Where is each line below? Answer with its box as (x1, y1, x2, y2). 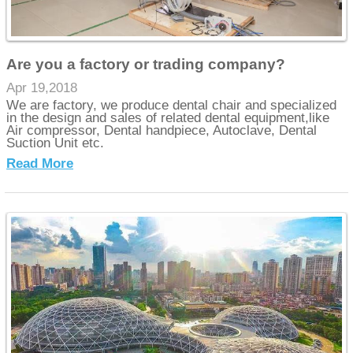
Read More (6, 156, 74, 172)
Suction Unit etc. (6, 136, 105, 151)
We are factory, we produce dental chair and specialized (6, 98, 337, 113)
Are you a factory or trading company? (6, 55, 286, 72)
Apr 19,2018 (6, 80, 78, 95)
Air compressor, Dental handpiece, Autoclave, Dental (6, 123, 318, 139)
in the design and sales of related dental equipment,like (6, 110, 330, 126)
